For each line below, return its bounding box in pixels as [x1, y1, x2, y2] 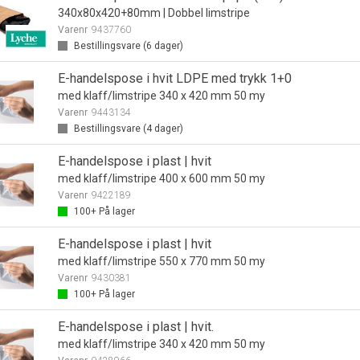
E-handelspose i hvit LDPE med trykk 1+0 [57, 71, 292, 86]
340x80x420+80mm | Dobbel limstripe [57, 6, 250, 19]
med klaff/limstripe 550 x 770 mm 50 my [57, 255, 265, 268]
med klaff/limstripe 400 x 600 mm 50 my [57, 172, 265, 185]
